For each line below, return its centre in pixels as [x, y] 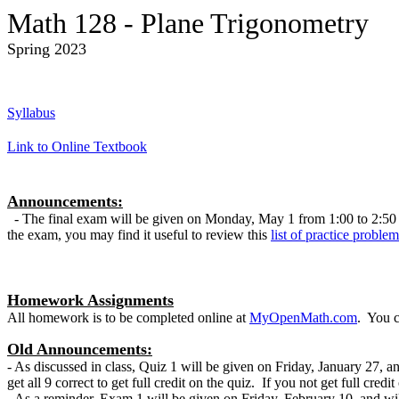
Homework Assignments [90, 300]
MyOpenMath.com [303, 318]
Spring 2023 [47, 49]
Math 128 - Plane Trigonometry [188, 23]
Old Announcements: [80, 349]
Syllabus [31, 113]
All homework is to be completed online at [126, 318]
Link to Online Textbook [77, 147]
